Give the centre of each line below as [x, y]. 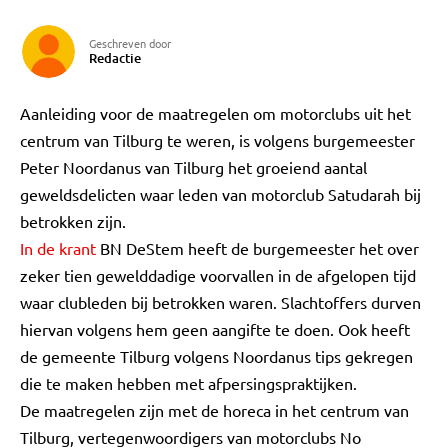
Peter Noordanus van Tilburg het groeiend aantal [193, 167]
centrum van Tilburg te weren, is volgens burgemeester [217, 140]
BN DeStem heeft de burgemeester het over [257, 248]
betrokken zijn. [73, 221]
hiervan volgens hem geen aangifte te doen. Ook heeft [215, 329]
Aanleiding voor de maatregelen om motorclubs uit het [215, 113]
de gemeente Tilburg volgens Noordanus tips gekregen [216, 356]
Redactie [115, 58]
